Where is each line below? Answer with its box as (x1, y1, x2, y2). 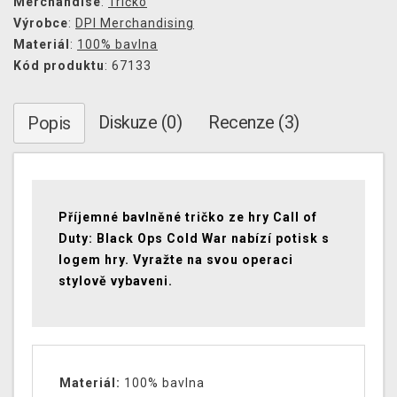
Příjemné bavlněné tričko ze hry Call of (58, 210, 317, 225)
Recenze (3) (208, 112, 300, 134)
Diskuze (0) (97, 112, 182, 134)
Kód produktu (13, 58, 105, 74)
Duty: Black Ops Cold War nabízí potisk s (58, 231, 330, 246)
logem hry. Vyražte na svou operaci (58, 253, 293, 268)
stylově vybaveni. (58, 274, 173, 289)
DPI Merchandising (75, 16, 194, 31)
